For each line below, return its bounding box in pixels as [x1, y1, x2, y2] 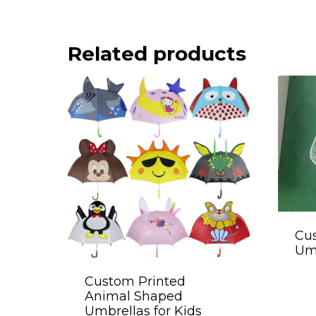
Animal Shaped [85, 288, 183, 304]
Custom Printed [85, 273, 186, 289]
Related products [68, 41, 246, 66]
